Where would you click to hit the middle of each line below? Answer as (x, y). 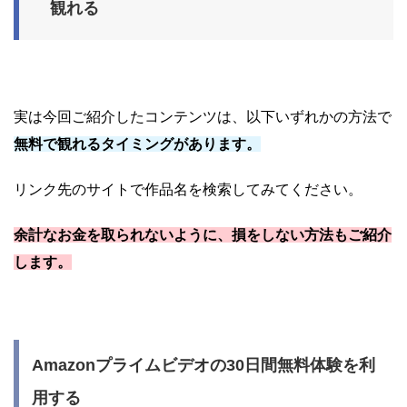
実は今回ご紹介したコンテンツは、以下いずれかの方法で (203, 116)
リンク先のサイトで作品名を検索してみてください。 (188, 189)
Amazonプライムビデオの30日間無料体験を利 (203, 365)
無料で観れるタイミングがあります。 (137, 144)
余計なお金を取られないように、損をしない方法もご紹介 (203, 234)
